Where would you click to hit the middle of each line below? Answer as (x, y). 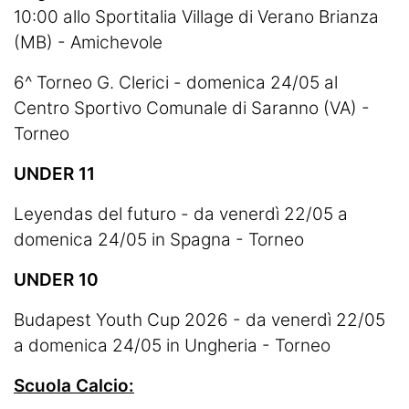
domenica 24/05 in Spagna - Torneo (159, 240)
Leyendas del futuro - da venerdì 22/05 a (181, 214)
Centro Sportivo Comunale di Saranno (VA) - (192, 108)
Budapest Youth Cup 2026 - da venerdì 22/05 (199, 320)
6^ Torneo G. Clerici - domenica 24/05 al (176, 83)
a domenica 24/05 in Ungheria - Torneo (172, 346)
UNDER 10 (56, 280)
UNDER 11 (54, 174)
